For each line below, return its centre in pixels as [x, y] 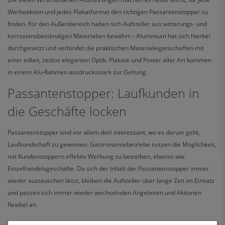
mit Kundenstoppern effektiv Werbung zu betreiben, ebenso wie [96, 156]
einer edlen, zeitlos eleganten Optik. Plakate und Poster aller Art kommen [109, 60]
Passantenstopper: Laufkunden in [103, 93]
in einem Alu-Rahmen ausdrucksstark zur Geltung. [77, 72]
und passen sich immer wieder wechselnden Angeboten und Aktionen [104, 193]
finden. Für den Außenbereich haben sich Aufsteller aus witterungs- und [107, 24]
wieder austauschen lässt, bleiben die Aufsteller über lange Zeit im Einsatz [111, 181]
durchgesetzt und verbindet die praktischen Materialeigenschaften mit [106, 48]
